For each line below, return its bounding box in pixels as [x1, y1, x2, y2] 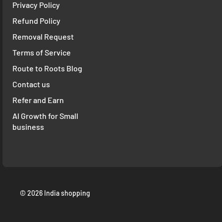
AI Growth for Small [12, 111, 78, 121]
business [12, 122, 44, 132]
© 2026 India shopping [20, 189, 90, 198]
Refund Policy [12, 16, 60, 26]
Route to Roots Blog [12, 63, 82, 73]
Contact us [12, 79, 50, 89]
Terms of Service [12, 48, 71, 57]
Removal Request [12, 32, 74, 42]
